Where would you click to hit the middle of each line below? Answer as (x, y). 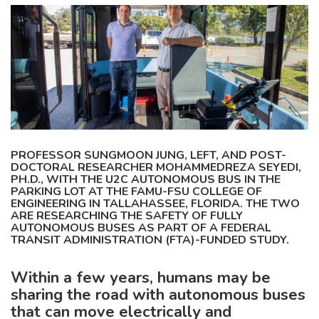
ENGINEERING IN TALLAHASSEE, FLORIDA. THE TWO (155, 204)
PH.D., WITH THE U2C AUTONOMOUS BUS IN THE (146, 179)
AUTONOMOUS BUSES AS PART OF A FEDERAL (141, 228)
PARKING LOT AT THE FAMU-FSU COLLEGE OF (136, 192)
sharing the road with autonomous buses (158, 295)
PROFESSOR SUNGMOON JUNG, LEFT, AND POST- (148, 155)
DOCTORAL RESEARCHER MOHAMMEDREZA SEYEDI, (156, 167)
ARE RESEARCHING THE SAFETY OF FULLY (127, 216)
